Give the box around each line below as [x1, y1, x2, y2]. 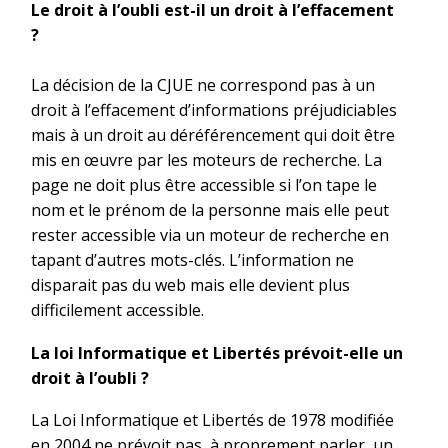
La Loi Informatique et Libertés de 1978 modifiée [31, 409, 394, 432]
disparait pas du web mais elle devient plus [31, 274, 350, 297]
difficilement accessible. [31, 299, 204, 322]
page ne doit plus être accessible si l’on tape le [31, 174, 377, 197]
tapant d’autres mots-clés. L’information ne [31, 249, 354, 272]
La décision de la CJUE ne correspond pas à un [31, 74, 375, 97]
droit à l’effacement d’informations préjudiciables [31, 99, 397, 122]
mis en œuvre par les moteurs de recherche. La [31, 149, 382, 172]
